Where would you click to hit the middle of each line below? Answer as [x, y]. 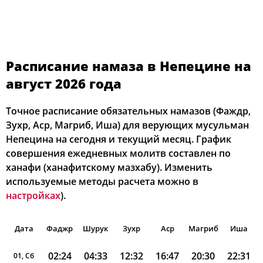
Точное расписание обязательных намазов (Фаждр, [128, 111]
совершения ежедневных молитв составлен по [118, 153]
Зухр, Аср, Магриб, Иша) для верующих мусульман [127, 125]
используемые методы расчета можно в [102, 181]
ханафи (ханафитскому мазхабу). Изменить [109, 167]
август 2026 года [64, 83]
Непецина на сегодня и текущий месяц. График [119, 139]
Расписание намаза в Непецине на [129, 66]
